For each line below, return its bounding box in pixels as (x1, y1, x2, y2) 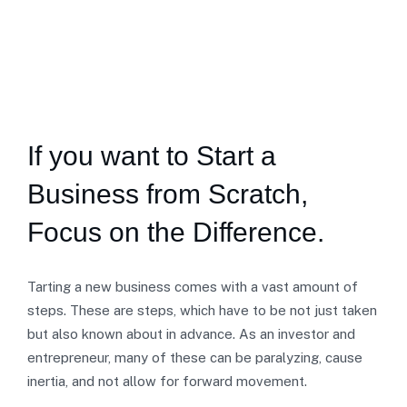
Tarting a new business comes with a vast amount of (27, 279, 358, 294)
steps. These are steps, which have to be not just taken (27, 303, 377, 318)
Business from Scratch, (27, 179, 308, 209)
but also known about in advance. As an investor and (27, 326, 355, 342)
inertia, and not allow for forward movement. (27, 373, 307, 389)
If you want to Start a (27, 141, 276, 171)
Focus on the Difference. (27, 217, 324, 247)
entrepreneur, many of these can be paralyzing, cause (27, 350, 362, 365)
